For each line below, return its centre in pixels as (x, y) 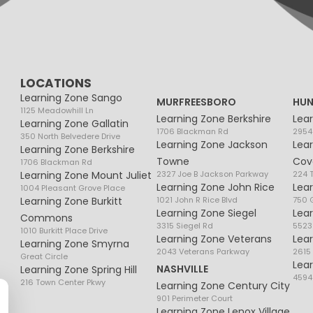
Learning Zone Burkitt (72, 202)
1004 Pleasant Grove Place (73, 188)
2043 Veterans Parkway (203, 252)
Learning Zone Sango (72, 98)
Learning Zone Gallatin (75, 124)
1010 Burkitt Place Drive (64, 231)
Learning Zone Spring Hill (79, 270)
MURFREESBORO (197, 102)
